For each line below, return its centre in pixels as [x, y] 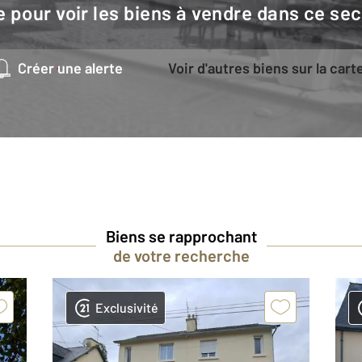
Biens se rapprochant [181, 236]
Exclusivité [127, 307]
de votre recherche [181, 255]
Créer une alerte [74, 68]
